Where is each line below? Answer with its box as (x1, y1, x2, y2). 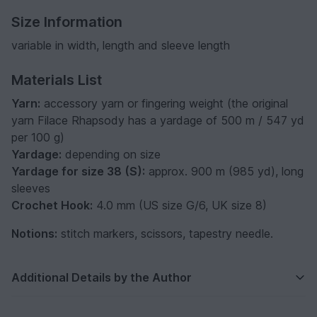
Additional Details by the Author (11, 270, 192, 284)
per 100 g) (11, 129, 64, 144)
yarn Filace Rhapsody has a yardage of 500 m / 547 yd (11, 113, 304, 127)
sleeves (11, 180, 50, 195)
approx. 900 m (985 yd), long (145, 163, 304, 178)
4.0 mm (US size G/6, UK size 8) (93, 197, 267, 212)
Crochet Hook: (11, 197, 93, 212)
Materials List (11, 71, 102, 88)
